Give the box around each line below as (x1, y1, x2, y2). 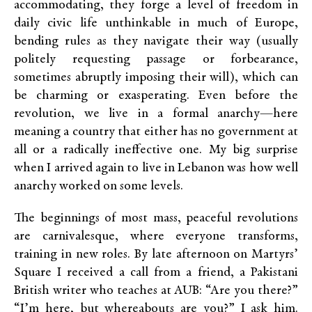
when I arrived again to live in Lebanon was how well (14, 162, 298, 175)
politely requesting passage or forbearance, (14, 53, 298, 67)
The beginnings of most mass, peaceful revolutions (14, 212, 298, 226)
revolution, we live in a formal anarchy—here (14, 107, 298, 121)
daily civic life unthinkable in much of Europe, (14, 17, 298, 31)
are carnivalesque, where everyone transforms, (14, 230, 298, 244)
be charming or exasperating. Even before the (14, 89, 298, 103)
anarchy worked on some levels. (14, 180, 183, 194)
